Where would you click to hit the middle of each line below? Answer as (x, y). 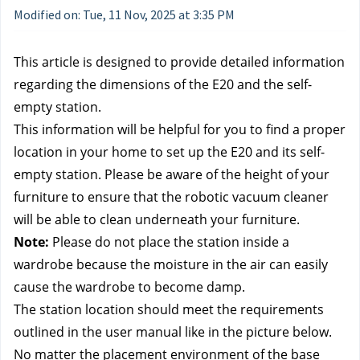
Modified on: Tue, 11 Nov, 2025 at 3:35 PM (124, 14)
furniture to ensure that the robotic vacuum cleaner (171, 197)
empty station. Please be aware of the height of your (172, 174)
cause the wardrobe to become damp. (129, 287)
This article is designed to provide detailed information (179, 62)
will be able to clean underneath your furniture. (157, 219)
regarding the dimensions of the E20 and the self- (163, 84)
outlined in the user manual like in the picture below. (173, 332)
